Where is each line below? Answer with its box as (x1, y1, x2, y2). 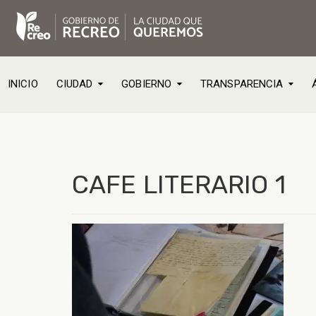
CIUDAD (56, 78, 93, 90)
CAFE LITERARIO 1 (72, 169, 286, 200)
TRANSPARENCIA (200, 78, 284, 90)
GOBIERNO (121, 78, 172, 90)
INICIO (8, 78, 38, 90)
